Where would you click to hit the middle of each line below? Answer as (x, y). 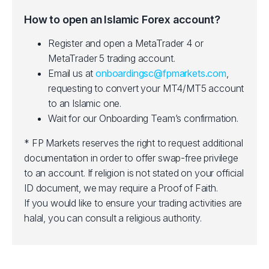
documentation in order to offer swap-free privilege (131, 158)
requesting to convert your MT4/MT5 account (146, 88)
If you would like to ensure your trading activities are (133, 203)
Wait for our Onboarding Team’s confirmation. (143, 118)
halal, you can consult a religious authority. (113, 218)
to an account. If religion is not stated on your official (134, 173)
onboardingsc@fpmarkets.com (161, 73)
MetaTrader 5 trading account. (112, 58)
